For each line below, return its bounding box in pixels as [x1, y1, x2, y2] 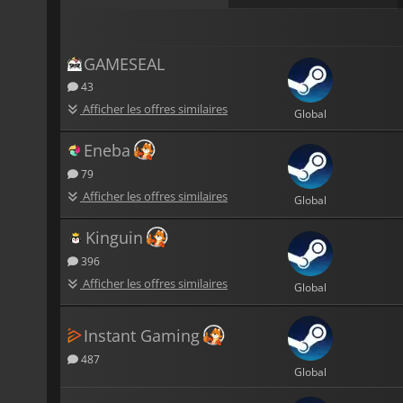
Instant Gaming [84, 324, 200, 346]
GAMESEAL [84, 52, 165, 75]
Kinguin [85, 226, 143, 248]
